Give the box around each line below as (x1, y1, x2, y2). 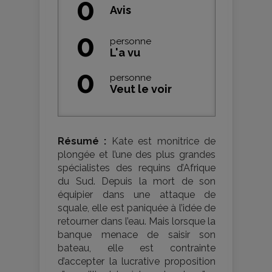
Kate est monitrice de (106, 135, 216, 147)
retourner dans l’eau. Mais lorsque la (58, 216, 216, 227)
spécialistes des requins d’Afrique (58, 162, 216, 174)
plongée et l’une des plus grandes (58, 149, 216, 160)
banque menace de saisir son (58, 229, 216, 240)
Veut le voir (110, 83, 172, 95)
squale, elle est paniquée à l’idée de (58, 202, 216, 214)
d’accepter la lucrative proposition (58, 256, 216, 267)
